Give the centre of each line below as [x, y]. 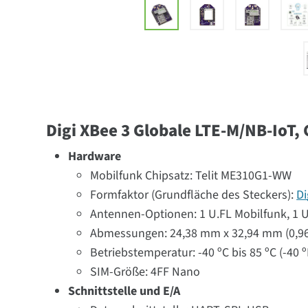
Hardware [95, 156]
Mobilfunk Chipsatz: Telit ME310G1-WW [191, 176]
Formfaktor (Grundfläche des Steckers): [194, 195]
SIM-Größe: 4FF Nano [145, 272]
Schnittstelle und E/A [124, 291]
